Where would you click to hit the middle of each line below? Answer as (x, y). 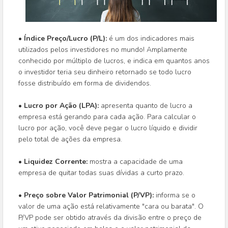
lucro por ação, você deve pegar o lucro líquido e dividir (108, 128)
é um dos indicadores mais (152, 39)
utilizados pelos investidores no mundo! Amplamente (103, 50)
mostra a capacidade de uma (136, 162)
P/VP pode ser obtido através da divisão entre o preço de (110, 218)
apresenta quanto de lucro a (146, 106)
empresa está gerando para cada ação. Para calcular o (107, 117)
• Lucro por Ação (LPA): (59, 106)
